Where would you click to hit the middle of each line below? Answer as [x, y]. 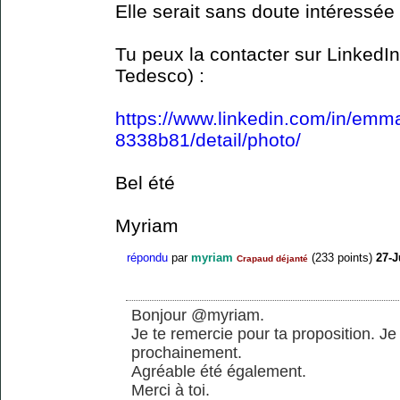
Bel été [145, 183]
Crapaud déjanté [272, 258]
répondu [147, 257]
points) [353, 257]
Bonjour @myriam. [198, 316]
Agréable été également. [219, 372]
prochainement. [187, 353]
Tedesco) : [160, 76]
